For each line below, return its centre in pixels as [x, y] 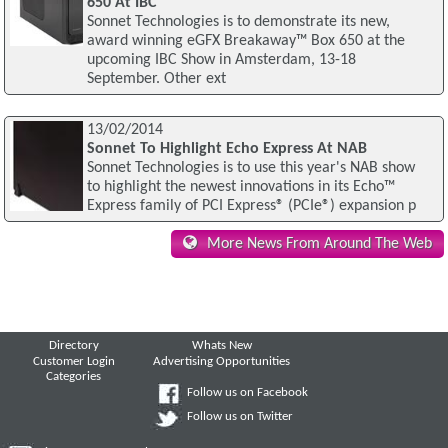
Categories [74, 377]
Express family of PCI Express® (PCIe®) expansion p [251, 206]
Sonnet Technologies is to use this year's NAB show [250, 168]
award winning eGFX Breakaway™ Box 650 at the [245, 41]
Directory [73, 345]
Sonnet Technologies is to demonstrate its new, [238, 22]
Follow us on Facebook [247, 393]
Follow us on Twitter [239, 417]
